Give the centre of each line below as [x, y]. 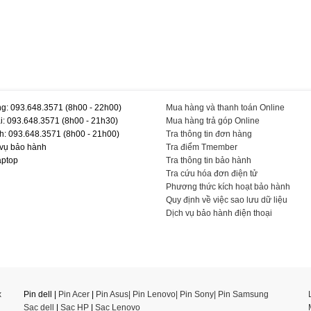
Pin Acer [74, 294]
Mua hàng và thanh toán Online [225, 107]
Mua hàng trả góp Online [213, 120]
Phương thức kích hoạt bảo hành [228, 186]
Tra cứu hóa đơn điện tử [212, 173]
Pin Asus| [114, 294]
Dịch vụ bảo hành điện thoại [219, 213]
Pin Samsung [243, 294]
